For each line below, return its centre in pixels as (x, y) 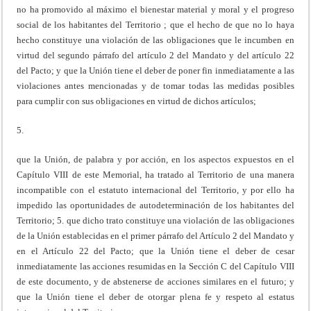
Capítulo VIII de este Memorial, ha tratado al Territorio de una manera (155, 174)
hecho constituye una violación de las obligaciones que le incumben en (155, 40)
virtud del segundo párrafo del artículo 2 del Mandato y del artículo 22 (155, 55)
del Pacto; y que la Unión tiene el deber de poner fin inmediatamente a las (155, 70)
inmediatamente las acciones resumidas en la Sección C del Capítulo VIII (155, 266)
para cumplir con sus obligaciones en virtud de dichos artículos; (137, 101)
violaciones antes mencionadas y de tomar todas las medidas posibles (155, 85)
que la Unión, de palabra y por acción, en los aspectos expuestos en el (155, 159)
